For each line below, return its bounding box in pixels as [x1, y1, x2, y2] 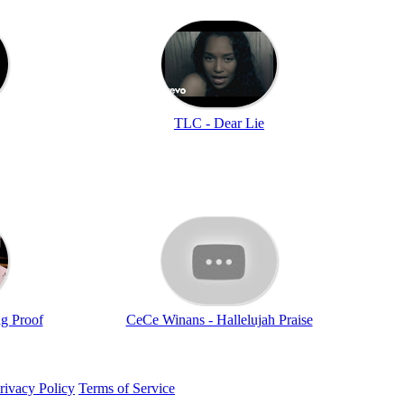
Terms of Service [78, 380, 175, 396]
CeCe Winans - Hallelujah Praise [125, 311, 313, 327]
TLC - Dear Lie [174, 115, 264, 131]
